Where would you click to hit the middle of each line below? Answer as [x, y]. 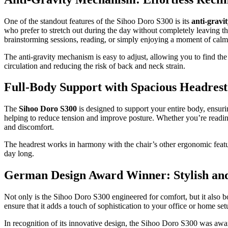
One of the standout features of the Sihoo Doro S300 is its [98, 21]
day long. [19, 154]
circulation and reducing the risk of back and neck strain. [95, 66]
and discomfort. [29, 127]
